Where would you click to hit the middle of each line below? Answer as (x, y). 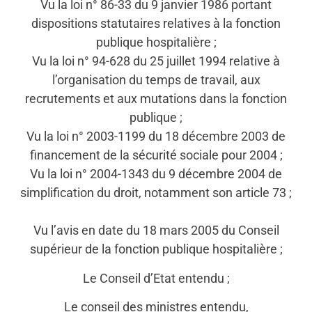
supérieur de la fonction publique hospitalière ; (156, 249)
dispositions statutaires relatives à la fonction (156, 24)
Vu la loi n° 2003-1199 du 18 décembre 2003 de (156, 136)
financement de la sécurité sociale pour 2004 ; (156, 155)
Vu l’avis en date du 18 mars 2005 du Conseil (156, 231)
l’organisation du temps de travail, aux (156, 80)
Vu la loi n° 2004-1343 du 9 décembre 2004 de (156, 174)
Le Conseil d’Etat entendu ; (156, 278)
